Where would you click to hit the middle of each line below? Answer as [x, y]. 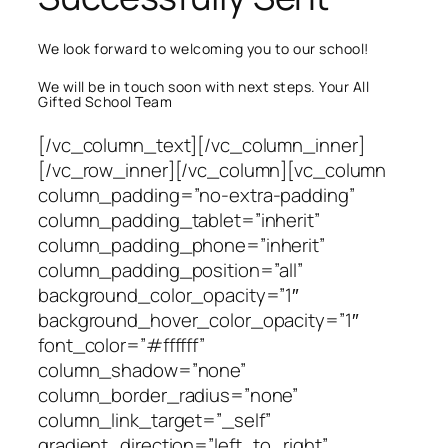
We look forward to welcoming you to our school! [203, 48]
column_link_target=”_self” [155, 419]
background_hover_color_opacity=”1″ [198, 319]
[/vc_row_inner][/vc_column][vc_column [212, 169]
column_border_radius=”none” [168, 394]
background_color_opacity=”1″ [169, 294]
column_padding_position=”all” [171, 269]
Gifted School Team [105, 102]
